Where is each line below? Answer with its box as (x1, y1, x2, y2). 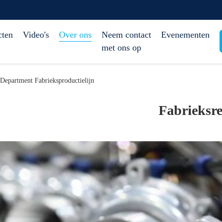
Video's (23, 30, 49, 40)
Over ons (59, 30, 92, 40)
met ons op (102, 43, 141, 53)
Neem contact (102, 30, 151, 40)
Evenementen (161, 30, 210, 40)
